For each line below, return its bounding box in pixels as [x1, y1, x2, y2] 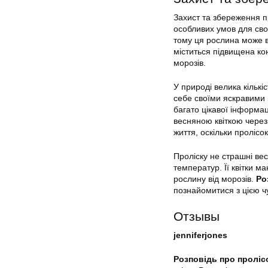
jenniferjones [173, 230, 227, 240]
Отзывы [173, 209, 220, 224]
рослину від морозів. [173, 174, 256, 184]
